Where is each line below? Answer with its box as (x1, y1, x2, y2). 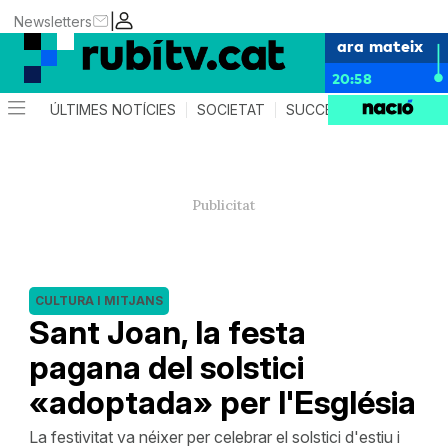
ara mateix (337, 34, 423, 56)
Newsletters (14, 12, 93, 30)
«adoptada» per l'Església (28, 383, 416, 422)
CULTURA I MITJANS (34, 293, 163, 308)
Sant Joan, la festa (28, 313, 306, 352)
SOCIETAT (197, 101, 266, 118)
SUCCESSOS (286, 101, 372, 118)
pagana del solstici (28, 348, 304, 387)
